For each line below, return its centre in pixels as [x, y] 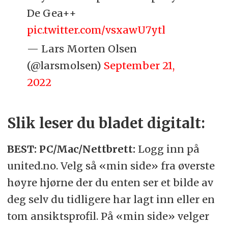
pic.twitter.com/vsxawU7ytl [96, 30]
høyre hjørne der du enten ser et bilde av [110, 183]
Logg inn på [168, 149]
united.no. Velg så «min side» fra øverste [111, 166]
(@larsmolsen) [66, 66]
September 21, [139, 66]
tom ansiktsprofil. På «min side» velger [108, 216]
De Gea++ [52, 13]
